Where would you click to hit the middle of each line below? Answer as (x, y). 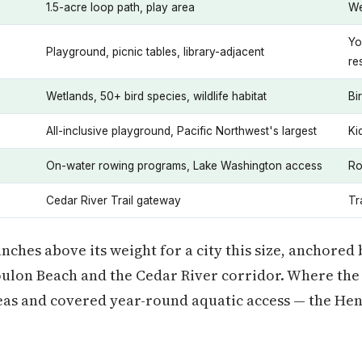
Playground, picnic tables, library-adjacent (155, 52)
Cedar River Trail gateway (114, 200)
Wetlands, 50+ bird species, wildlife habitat (156, 96)
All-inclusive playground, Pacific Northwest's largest (181, 131)
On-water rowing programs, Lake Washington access (184, 166)
